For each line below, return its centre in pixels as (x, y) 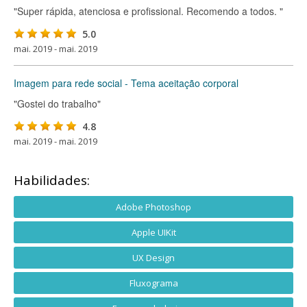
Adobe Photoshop (153, 207)
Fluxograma (153, 283)
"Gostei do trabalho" (57, 103)
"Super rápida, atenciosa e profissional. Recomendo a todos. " (148, 11)
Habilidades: (52, 180)
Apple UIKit (153, 232)
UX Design (153, 258)
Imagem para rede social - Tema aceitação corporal (126, 83)
